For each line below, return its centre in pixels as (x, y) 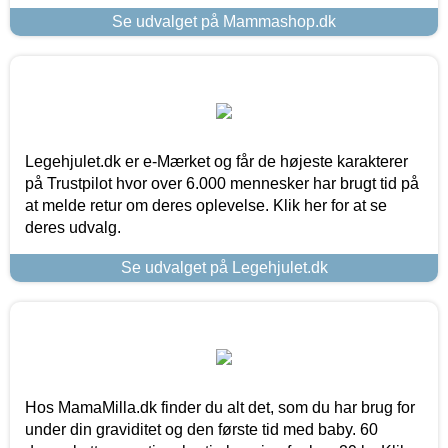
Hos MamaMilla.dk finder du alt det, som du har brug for (220, 407)
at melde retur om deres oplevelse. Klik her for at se (206, 205)
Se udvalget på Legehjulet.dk (224, 267)
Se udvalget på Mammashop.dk (224, 21)
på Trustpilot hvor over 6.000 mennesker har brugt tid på (222, 183)
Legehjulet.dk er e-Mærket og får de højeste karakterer (216, 161)
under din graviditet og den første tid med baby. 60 (201, 429)
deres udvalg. (73, 227)
